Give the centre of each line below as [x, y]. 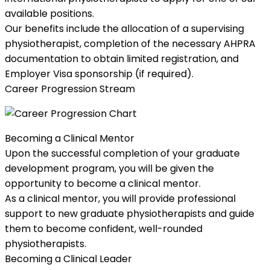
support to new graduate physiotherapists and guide [130, 213]
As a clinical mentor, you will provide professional [120, 198]
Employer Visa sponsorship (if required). [99, 74]
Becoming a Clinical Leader [68, 259]
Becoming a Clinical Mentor [70, 138]
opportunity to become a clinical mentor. [103, 183]
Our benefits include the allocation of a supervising [124, 28]
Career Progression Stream [70, 89]
